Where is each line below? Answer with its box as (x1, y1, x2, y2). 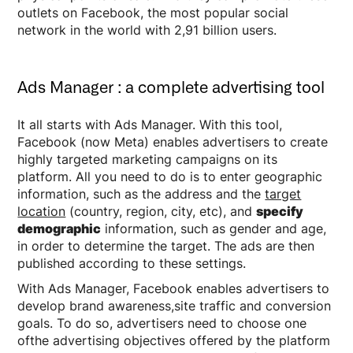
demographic (17, 220, 102, 236)
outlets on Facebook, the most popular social (17, 4, 289, 20)
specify (256, 203, 304, 219)
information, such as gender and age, (101, 220, 327, 236)
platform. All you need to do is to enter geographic (17, 168, 323, 184)
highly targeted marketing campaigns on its (17, 150, 278, 167)
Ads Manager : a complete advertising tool (17, 77, 325, 97)
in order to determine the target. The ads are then (17, 237, 315, 254)
